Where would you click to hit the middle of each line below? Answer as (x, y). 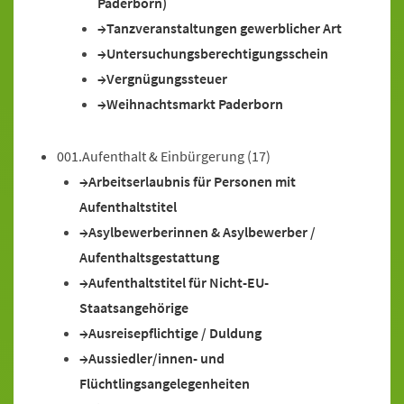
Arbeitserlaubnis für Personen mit (192, 181)
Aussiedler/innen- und (156, 358)
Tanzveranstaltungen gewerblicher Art (224, 28)
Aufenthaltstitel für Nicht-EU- (179, 282)
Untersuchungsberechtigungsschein (217, 53)
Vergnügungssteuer (167, 78)
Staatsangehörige (134, 308)
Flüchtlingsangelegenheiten (165, 383)
